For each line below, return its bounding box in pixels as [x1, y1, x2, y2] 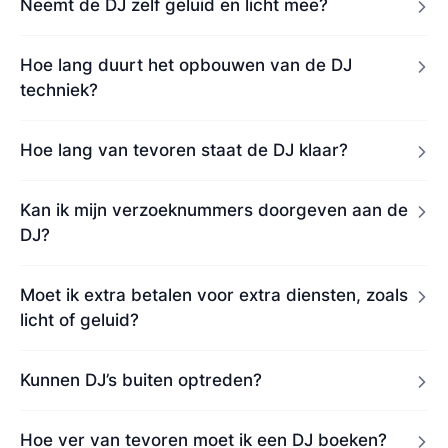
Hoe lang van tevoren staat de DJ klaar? [20, 139, 348, 160]
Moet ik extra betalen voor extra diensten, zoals [20, 284, 408, 305]
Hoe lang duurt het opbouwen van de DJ [20, 54, 352, 75]
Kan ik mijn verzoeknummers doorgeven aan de [20, 199, 408, 220]
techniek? [20, 79, 98, 100]
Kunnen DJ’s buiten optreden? [20, 369, 262, 390]
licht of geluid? [20, 309, 139, 330]
